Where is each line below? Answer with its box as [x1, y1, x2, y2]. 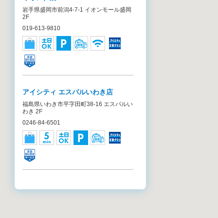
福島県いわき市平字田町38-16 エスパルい [22, 101, 133, 108]
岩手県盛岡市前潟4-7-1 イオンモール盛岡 [22, 6, 131, 13]
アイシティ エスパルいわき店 [22, 88, 113, 96]
